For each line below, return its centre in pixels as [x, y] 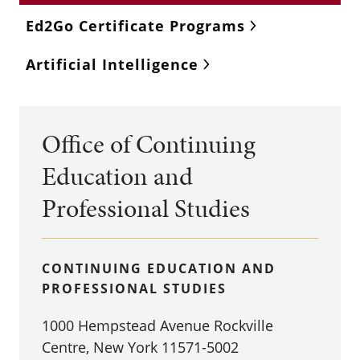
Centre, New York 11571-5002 [140, 347]
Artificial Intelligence [112, 64]
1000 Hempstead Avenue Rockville [157, 325]
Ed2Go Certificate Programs [135, 26]
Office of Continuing [149, 144]
